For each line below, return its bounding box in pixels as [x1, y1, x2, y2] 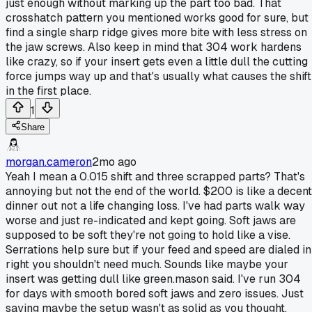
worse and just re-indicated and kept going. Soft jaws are [6, 212, 296, 228]
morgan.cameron [6, 154, 92, 169]
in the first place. [6, 83, 91, 98]
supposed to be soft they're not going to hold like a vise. [6, 227, 290, 242]
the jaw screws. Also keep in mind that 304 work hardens [6, 39, 302, 54]
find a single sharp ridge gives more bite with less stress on [6, 24, 307, 40]
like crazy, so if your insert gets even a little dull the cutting [6, 54, 308, 69]
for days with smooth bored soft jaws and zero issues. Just [6, 286, 304, 301]
